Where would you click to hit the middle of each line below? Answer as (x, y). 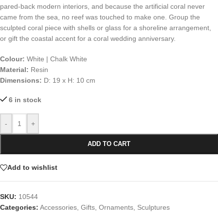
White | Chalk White (56, 59)
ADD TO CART (109, 144)
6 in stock (25, 100)
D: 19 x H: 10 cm (69, 80)
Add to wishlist (32, 168)
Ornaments (116, 207)
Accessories (58, 207)
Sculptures (154, 207)
